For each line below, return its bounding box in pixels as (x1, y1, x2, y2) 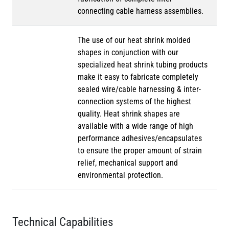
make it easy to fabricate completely (78, 72, 198, 82)
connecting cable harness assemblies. (78, 6, 203, 16)
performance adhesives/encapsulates (78, 133, 202, 144)
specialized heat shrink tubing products (78, 60, 208, 70)
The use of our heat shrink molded (78, 35, 191, 45)
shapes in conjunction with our (78, 48, 178, 58)
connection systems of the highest (78, 97, 191, 107)
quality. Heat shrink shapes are (78, 109, 180, 119)
